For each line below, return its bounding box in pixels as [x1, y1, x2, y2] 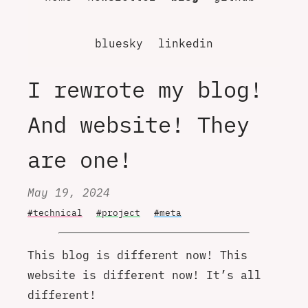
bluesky [95, 36, 143, 50]
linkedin [158, 36, 213, 50]
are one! [27, 144, 132, 174]
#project [96, 206, 140, 219]
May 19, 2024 [27, 185, 110, 199]
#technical [27, 206, 82, 219]
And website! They [27, 109, 250, 139]
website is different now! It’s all [27, 267, 261, 283]
